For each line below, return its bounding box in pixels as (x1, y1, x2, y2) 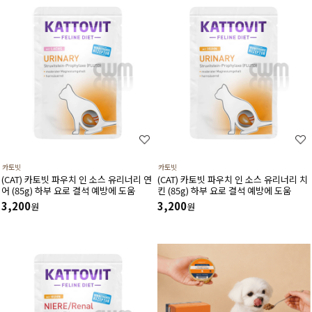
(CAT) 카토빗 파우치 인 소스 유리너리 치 (157, 172, 308, 186)
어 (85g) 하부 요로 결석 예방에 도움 (1, 183, 135, 197)
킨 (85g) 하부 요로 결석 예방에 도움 (157, 183, 291, 197)
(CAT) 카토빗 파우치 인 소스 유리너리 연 (1, 172, 152, 186)
